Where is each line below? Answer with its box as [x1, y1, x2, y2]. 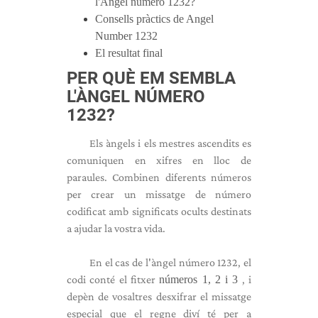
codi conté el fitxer [67, 273, 160, 285]
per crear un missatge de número [67, 188, 251, 200]
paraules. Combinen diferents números [67, 171, 251, 183]
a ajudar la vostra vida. [67, 222, 165, 234]
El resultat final [95, 47, 163, 59]
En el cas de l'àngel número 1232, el [89, 256, 251, 268]
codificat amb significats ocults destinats [67, 205, 251, 217]
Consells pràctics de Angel [95, 13, 214, 25]
